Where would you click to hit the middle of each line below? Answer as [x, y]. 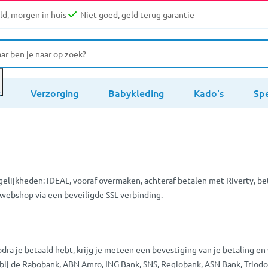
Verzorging [54, 92]
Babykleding [136, 92]
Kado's [209, 92]
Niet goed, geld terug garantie [137, 15]
